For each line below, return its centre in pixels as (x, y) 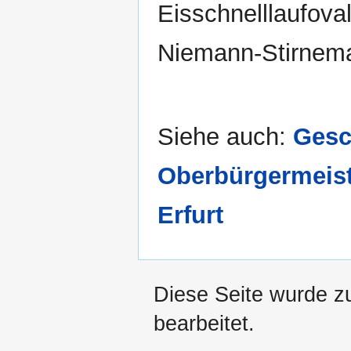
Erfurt (190, 215)
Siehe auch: (225, 137)
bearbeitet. (204, 324)
